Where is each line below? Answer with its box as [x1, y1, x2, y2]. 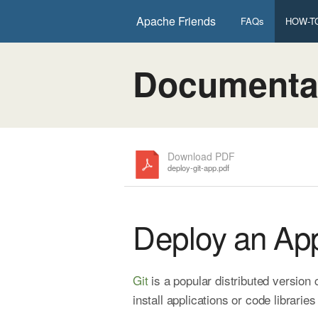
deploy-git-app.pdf [168, 161, 229, 173]
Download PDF [168, 148, 235, 163]
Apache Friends [136, 13, 216, 29]
